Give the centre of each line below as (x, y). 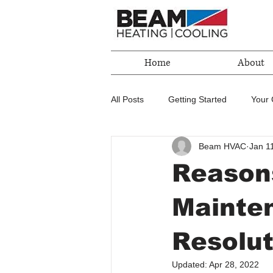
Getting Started (197, 99)
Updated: (190, 264)
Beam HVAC (222, 146)
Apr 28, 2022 (234, 264)
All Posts (127, 99)
